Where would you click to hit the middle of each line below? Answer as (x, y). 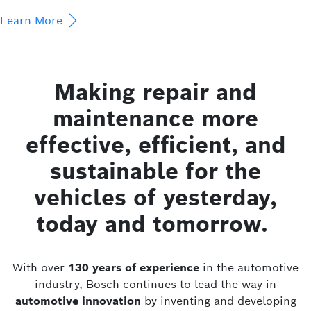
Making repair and (155, 92)
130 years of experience (135, 268)
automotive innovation (78, 301)
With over (40, 268)
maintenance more (155, 119)
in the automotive (251, 268)
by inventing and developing (218, 301)
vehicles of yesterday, (155, 198)
